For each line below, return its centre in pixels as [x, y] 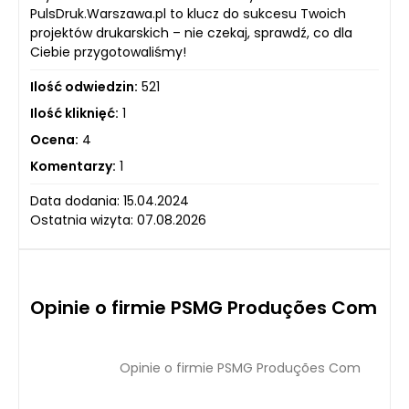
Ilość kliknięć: [74, 113]
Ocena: [54, 140]
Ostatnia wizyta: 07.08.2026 [118, 220]
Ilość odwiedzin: [84, 87]
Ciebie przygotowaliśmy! [108, 52]
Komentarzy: [73, 166]
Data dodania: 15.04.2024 [110, 201]
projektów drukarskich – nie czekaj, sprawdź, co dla [191, 33]
